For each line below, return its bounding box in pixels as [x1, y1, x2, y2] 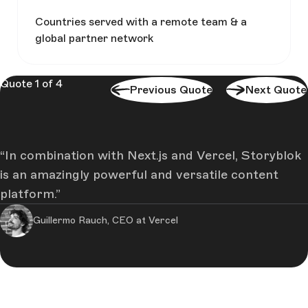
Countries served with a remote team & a [35, 14, 247, 28]
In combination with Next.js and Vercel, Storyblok [5, 147, 301, 163]
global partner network [35, 31, 153, 45]
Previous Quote [130, 82, 212, 96]
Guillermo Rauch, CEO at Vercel [33, 214, 178, 226]
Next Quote [245, 82, 307, 96]
